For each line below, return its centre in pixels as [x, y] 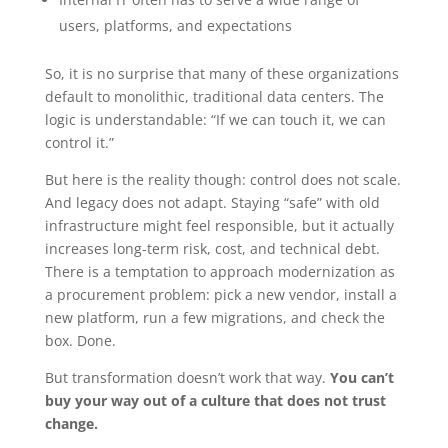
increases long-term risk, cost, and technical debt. [212, 248]
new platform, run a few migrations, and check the [214, 317]
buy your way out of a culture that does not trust [215, 400]
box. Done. [80, 340]
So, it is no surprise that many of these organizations [221, 73]
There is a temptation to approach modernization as [219, 271]
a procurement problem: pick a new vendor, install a [220, 294]
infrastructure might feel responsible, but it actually [219, 225]
